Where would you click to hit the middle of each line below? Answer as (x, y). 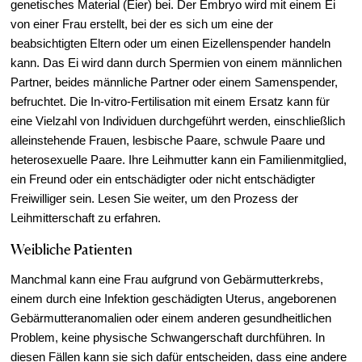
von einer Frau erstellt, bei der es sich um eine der (142, 23)
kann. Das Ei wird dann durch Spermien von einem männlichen (177, 62)
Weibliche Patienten (72, 248)
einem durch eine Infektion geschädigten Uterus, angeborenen (174, 298)
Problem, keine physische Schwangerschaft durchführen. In (168, 337)
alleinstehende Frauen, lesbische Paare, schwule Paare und (168, 140)
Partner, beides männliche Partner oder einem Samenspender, (175, 82)
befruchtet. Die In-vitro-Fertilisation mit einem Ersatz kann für (170, 101)
